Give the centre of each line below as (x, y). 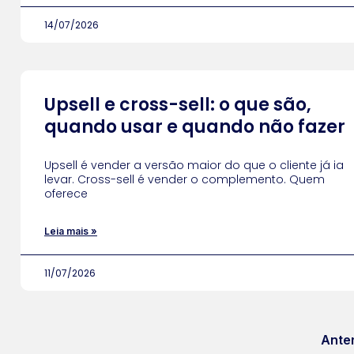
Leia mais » (71, 231)
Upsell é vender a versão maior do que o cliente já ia (194, 165)
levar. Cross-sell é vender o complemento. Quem (185, 179)
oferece (66, 194)
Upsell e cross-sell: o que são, (178, 105)
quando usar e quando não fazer (195, 127)
